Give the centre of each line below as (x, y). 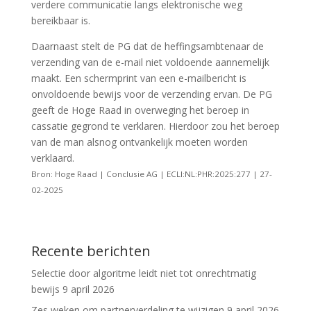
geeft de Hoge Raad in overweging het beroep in (140, 110)
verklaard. (54, 158)
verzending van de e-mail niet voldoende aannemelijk (150, 62)
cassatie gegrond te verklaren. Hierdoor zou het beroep (155, 126)
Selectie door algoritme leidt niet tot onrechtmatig (143, 274)
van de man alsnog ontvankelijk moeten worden (139, 142)
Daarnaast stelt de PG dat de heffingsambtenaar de (147, 47)
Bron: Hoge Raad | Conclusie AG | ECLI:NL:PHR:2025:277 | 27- (151, 174)
